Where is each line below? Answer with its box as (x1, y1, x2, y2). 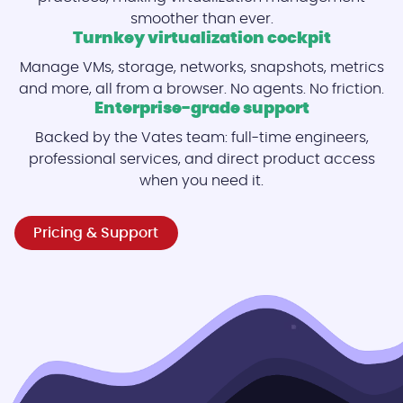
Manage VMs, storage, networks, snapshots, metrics (19, 59, 384, 75)
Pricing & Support (33, 225, 159, 240)
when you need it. (139, 173, 264, 188)
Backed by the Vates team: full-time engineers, (34, 130, 369, 145)
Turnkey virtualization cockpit (72, 30, 331, 47)
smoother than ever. (130, 11, 273, 26)
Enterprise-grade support (94, 100, 309, 117)
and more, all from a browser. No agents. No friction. (19, 81, 384, 96)
